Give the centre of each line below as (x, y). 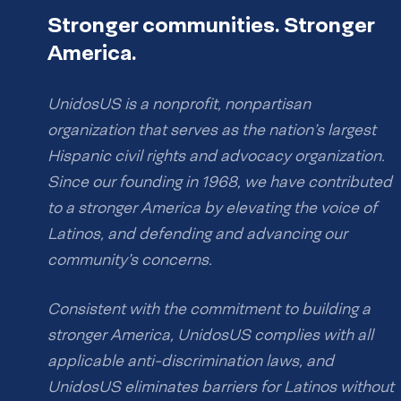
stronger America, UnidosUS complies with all (210, 335)
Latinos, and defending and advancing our (197, 234)
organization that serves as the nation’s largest (212, 130)
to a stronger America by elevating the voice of (212, 208)
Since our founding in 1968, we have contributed (220, 182)
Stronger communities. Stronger (211, 25)
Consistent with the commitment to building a (209, 309)
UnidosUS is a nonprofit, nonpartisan (179, 104)
